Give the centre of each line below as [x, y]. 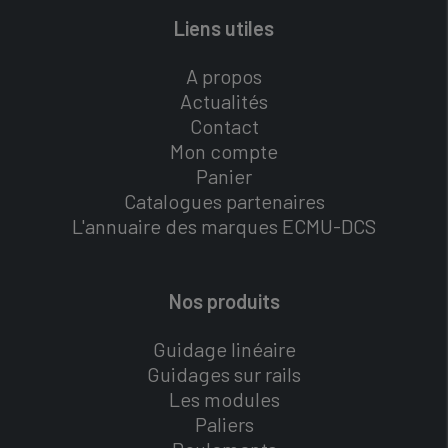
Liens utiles [224, 28]
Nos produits [224, 301]
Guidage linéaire [224, 349]
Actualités [224, 101]
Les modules [224, 399]
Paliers [224, 424]
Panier [224, 176]
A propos [224, 76]
